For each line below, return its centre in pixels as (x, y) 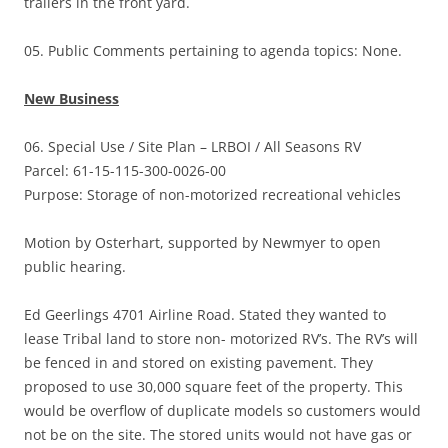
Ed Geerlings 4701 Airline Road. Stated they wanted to (205, 315)
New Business (71, 99)
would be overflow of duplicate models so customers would (222, 411)
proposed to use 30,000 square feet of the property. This (213, 387)
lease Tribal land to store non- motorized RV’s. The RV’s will (221, 339)
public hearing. (75, 267)
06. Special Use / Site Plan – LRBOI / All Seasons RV (192, 147)
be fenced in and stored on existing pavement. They (198, 363)
